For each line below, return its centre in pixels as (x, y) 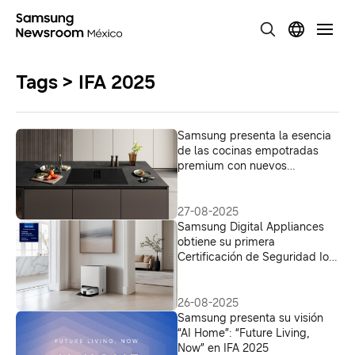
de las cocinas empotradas (248, 151)
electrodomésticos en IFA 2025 (258, 181)
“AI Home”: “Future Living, (244, 333)
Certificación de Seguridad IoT (257, 257)
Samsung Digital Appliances (251, 227)
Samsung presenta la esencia (254, 136)
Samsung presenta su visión (250, 318)
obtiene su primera (226, 242)
